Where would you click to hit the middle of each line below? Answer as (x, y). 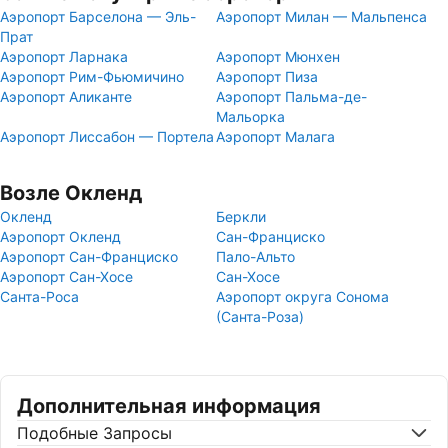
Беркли (241, 216)
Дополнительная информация (169, 406)
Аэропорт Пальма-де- (291, 96)
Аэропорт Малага (275, 136)
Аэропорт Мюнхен (278, 56)
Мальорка (250, 116)
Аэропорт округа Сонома (302, 296)
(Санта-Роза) (260, 316)
